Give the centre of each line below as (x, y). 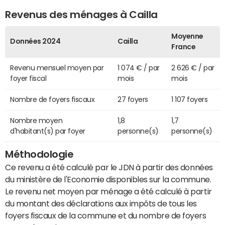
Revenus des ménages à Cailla (81, 14)
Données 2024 (35, 41)
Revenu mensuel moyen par (57, 68)
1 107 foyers (190, 100)
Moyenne (187, 36)
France (184, 47)
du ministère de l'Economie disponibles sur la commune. (108, 180)
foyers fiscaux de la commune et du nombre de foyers (106, 216)
